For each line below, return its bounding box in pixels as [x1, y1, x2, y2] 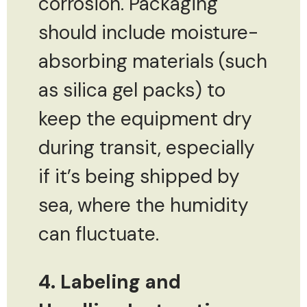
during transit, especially [38, 134, 255, 160]
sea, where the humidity [38, 192, 249, 218]
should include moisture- [38, 19, 258, 45]
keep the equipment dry [38, 106, 252, 132]
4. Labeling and [38, 269, 181, 295]
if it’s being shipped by [38, 163, 240, 189]
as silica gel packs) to [38, 77, 225, 103]
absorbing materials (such [38, 48, 267, 74]
